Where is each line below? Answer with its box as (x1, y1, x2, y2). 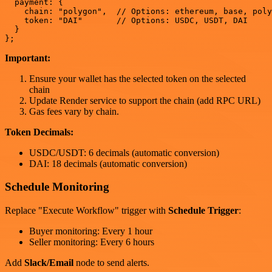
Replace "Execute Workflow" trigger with (5, 205, 168, 216)
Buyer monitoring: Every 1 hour (29, 226, 152, 237)
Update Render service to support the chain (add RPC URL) (29, 95, 260, 106)
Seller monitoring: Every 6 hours (29, 237, 154, 248)
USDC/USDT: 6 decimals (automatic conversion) (29, 147, 219, 158)
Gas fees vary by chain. (29, 106, 119, 117)
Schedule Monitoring (5, 180, 109, 194)
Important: (5, 52, 50, 63)
